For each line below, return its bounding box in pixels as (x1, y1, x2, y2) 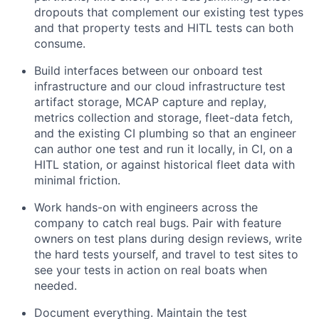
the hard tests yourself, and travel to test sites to (34, 247, 298, 261)
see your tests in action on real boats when (34, 263, 267, 277)
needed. (34, 278, 77, 293)
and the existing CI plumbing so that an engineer (34, 126, 296, 140)
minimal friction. (34, 173, 120, 187)
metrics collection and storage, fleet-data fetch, (34, 110, 293, 125)
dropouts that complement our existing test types (34, 5, 303, 19)
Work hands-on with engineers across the (34, 200, 258, 214)
